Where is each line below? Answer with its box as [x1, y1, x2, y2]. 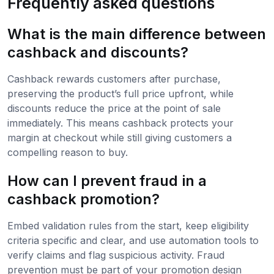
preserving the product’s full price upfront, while [7, 87, 234, 100]
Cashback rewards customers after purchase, [7, 73, 221, 85]
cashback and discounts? [7, 43, 188, 61]
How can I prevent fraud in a [7, 172, 207, 190]
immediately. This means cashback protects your [7, 117, 234, 129]
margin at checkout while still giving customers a [7, 131, 232, 144]
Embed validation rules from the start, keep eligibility [7, 220, 249, 232]
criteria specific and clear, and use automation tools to [7, 234, 259, 246]
